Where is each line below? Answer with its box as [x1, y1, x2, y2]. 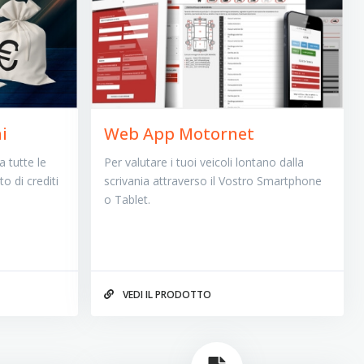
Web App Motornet [103, 123, 254, 145]
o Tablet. [103, 192, 150, 208]
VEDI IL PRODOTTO [119, 287, 211, 301]
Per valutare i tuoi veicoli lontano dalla [103, 154, 304, 171]
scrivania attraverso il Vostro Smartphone [103, 173, 322, 189]
